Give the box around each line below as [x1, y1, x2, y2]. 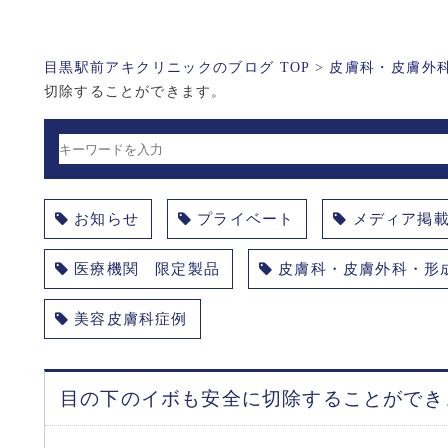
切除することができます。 [44, 84, 227, 99]
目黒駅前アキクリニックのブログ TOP [44, 60, 315, 75]
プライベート [197, 210, 295, 227]
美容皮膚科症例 [74, 310, 188, 327]
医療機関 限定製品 [74, 260, 221, 277]
